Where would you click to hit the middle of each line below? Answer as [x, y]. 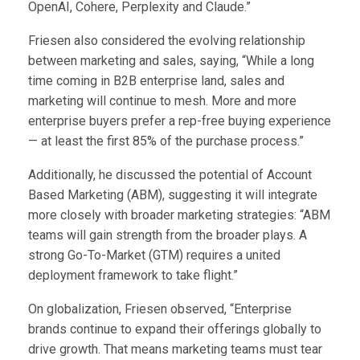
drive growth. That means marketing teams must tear [175, 350]
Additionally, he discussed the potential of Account [170, 175]
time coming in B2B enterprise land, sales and [156, 81]
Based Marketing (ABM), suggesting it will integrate [173, 195]
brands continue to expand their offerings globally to [175, 329]
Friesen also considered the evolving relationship [167, 41]
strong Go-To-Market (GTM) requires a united [154, 256]
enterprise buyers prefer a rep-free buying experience [180, 121]
